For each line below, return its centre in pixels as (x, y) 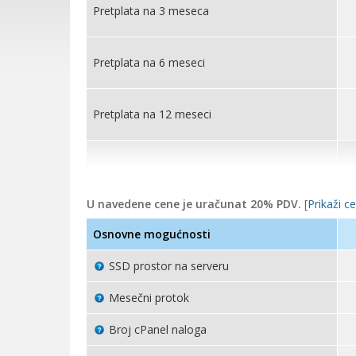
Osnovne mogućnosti (152, 234)
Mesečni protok (149, 298)
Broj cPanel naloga (158, 329)
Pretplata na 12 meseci (152, 114)
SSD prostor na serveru (169, 266)
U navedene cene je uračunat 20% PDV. (195, 204)
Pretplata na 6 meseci (149, 62)
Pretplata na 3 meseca (151, 11)
